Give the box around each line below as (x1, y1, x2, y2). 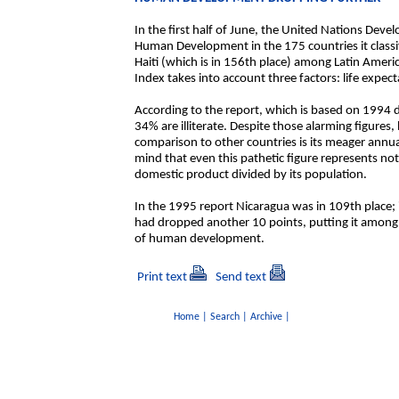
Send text (216, 271, 266, 284)
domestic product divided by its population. (134, 168, 367, 182)
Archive (249, 312, 282, 322)
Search (209, 312, 240, 322)
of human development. (134, 232, 265, 246)
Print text (137, 271, 187, 284)
